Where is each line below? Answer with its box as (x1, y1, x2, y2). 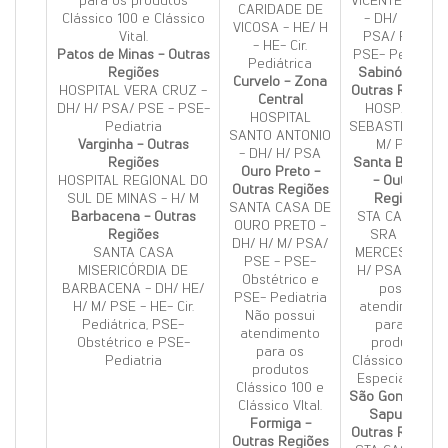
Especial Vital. (356, 369, 442, 388)
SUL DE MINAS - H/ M (67, 189, 199, 208)
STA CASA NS (356, 207, 442, 226)
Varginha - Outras (77, 135, 189, 154)
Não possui (245, 306, 315, 325)
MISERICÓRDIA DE (78, 261, 188, 280)
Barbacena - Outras (70, 207, 196, 226)
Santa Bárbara (352, 153, 446, 172)
